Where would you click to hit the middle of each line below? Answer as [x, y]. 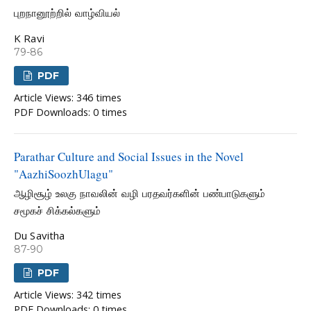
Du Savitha [40, 236]
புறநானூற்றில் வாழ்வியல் [67, 14]
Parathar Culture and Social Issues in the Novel [129, 157]
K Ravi [29, 38]
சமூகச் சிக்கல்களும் [57, 211]
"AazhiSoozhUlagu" [64, 174]
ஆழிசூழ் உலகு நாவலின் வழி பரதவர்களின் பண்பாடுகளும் [140, 193]
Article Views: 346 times [68, 98]
